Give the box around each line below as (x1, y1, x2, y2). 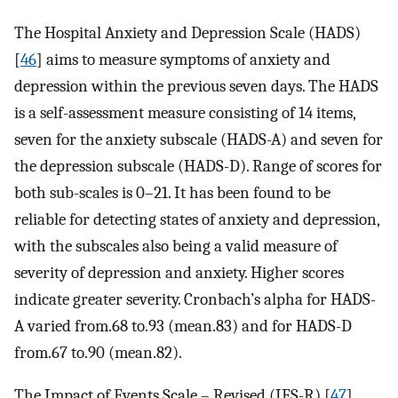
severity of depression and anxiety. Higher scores (14, 262, 344, 283)
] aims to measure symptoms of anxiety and (36, 49, 330, 69)
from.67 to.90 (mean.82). (14, 342, 182, 362)
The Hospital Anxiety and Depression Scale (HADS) (14, 22, 361, 43)
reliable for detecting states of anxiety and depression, (14, 209, 379, 229)
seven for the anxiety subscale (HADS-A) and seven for (14, 129, 383, 149)
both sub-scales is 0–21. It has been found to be (14, 182, 330, 203)
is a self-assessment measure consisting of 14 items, (14, 102, 355, 123)
